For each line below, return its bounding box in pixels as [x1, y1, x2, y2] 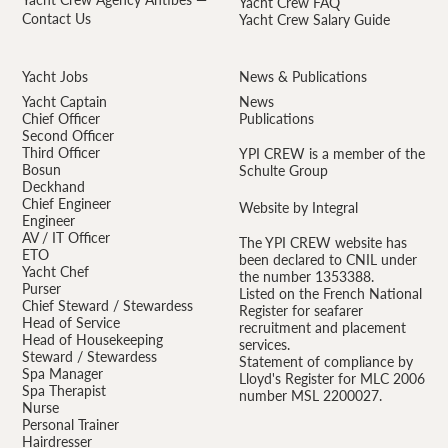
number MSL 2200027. [238, 387, 382, 405]
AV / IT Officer [22, 229, 111, 247]
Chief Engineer [22, 195, 112, 213]
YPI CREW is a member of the [238, 145, 425, 163]
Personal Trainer [22, 416, 120, 434]
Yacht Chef [22, 263, 90, 281]
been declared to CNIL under [238, 251, 417, 269]
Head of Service [22, 314, 121, 332]
